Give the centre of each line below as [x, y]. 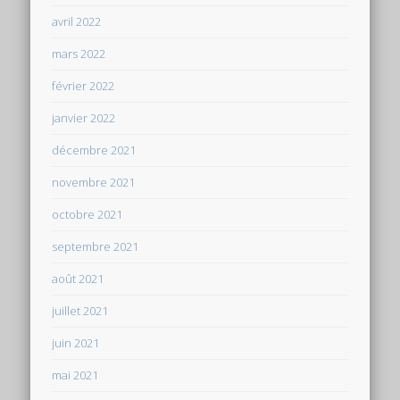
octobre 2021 [87, 214]
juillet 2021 [80, 310]
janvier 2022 [84, 117]
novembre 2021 [94, 182]
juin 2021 [76, 342]
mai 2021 [75, 375]
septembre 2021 [96, 246]
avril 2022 [77, 21]
